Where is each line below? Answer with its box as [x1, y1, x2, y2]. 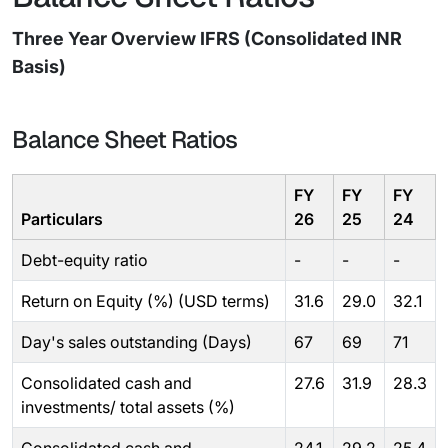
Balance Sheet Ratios [12, 124, 237, 155]
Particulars [21, 209, 103, 229]
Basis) [12, 56, 66, 77]
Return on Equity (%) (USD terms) [21, 291, 270, 311]
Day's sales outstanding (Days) [21, 332, 252, 352]
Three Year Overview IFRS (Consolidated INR [12, 28, 402, 49]
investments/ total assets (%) [21, 397, 235, 417]
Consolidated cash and [21, 373, 192, 393]
